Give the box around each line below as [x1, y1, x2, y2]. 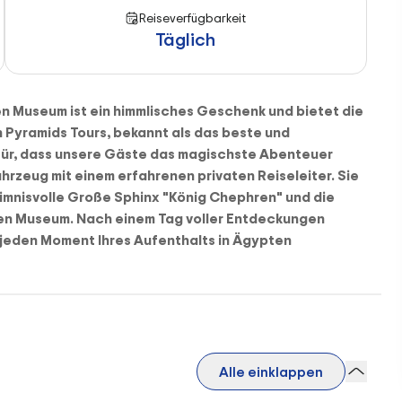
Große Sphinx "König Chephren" [67, 187, 283, 206]
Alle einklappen [219, 362, 324, 381]
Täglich [155, 27, 216, 51]
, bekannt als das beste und [107, 122, 290, 142]
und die [283, 187, 335, 206]
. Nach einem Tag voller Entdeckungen [70, 208, 325, 228]
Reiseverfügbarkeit [139, 9, 247, 26]
